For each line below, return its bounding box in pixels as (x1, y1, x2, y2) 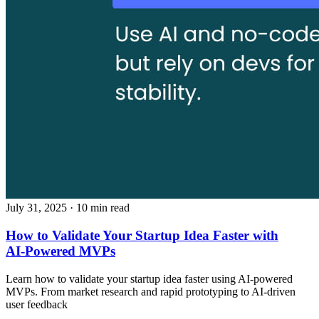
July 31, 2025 (6, 202, 67, 214)
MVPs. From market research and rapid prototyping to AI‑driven (6, 285, 296, 298)
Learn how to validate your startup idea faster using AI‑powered (6, 272, 293, 285)
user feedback (6, 298, 68, 310)
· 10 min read (70, 202, 130, 214)
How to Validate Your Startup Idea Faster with (6, 227, 278, 243)
